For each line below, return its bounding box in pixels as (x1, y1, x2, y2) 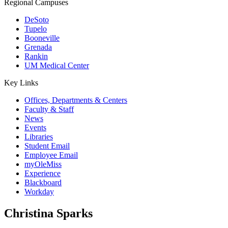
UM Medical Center (24, 61, 89, 70)
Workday (24, 187, 54, 196)
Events (24, 123, 46, 132)
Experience (24, 169, 61, 178)
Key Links (4, 78, 38, 87)
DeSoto (24, 15, 49, 24)
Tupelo (24, 24, 47, 33)
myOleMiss (24, 160, 62, 168)
